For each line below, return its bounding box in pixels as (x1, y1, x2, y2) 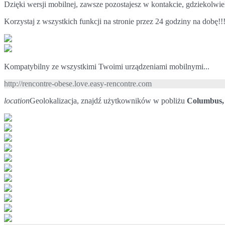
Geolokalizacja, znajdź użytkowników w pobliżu (30, 96, 187, 105)
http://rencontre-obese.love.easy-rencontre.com (4, 79, 152, 88)
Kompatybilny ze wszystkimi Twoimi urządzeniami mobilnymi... (4, 62, 209, 71)
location (4, 96, 30, 105)
